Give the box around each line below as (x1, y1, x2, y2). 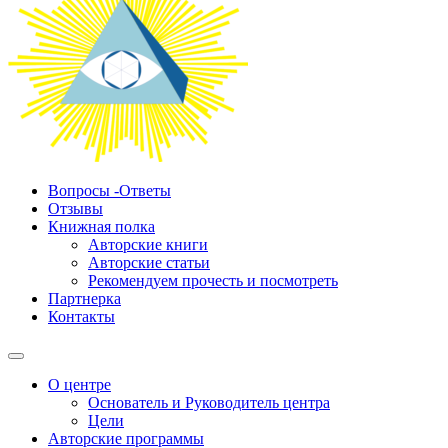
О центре (48, 376, 111, 393)
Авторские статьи (88, 254, 210, 271)
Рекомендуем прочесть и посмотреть (88, 272, 338, 289)
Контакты (48, 308, 115, 325)
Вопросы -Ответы (48, 182, 171, 199)
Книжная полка (48, 218, 155, 235)
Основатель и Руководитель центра (88, 394, 330, 411)
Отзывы (48, 200, 103, 217)
